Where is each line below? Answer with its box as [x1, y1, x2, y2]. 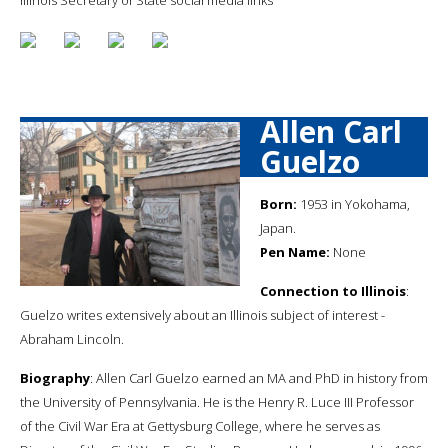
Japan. [260, 218, 296, 237]
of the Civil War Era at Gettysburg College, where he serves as [20, 416, 380, 435]
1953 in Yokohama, [297, 194, 410, 213]
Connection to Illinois [260, 281, 406, 300]
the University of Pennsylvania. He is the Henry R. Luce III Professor [20, 392, 414, 411]
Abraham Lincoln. [20, 329, 124, 348]
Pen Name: [260, 242, 330, 261]
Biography [20, 368, 90, 387]
